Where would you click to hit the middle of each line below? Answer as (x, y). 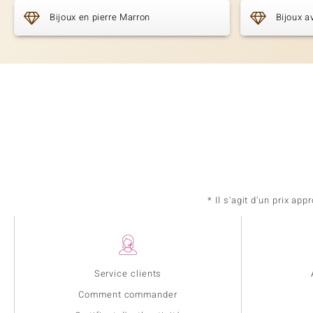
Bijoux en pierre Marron (100, 17)
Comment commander (128, 295)
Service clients (128, 274)
